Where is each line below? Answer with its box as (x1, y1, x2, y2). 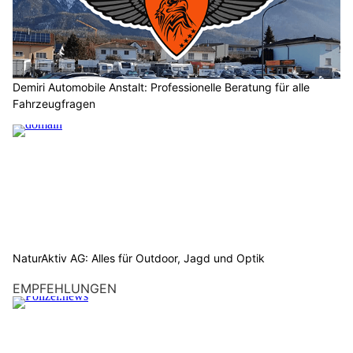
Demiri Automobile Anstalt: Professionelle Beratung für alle (13, 80, 310, 94)
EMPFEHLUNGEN (13, 281, 117, 297)
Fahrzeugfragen (13, 96, 95, 110)
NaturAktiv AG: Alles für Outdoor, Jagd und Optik (13, 251, 265, 266)
